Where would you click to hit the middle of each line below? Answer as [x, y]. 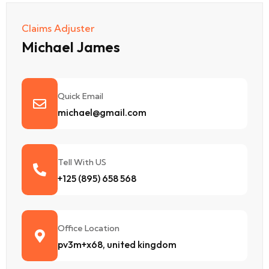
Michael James [71, 47]
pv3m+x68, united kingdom [117, 245]
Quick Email [80, 96]
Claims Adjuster [58, 29]
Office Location [89, 228]
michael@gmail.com [102, 113]
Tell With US [82, 162]
